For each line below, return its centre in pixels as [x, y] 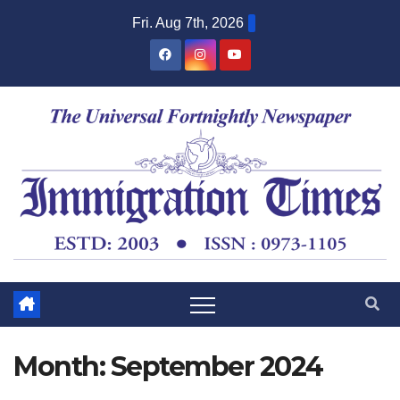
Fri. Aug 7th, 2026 [187, 23]
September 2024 [217, 367]
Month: [62, 367]
